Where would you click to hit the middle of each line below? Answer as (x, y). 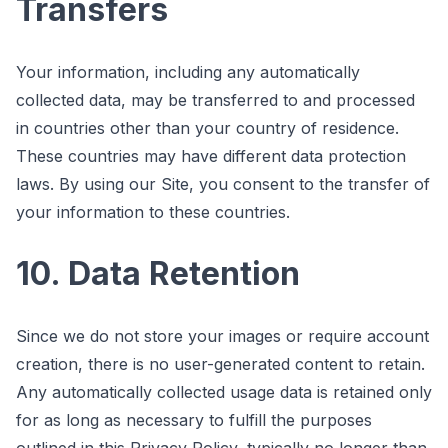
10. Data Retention (158, 273)
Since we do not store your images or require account (222, 335)
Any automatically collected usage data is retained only (224, 391)
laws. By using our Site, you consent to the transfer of (223, 183)
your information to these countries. (153, 211)
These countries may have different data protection (211, 155)
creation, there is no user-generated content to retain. (220, 363)
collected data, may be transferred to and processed (215, 99)
